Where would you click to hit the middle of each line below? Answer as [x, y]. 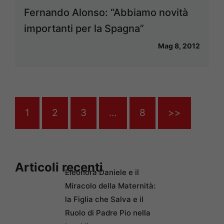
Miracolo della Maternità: [110, 186]
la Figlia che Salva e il [104, 199]
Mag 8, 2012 [179, 46]
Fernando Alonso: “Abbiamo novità [106, 12]
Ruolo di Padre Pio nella [108, 213]
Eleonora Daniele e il [102, 172]
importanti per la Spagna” [84, 28]
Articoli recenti [59, 167]
